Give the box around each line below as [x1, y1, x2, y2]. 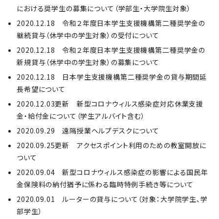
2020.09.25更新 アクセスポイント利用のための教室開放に [17, 140, 206, 150]
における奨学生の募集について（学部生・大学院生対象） [17, 3, 191, 13]
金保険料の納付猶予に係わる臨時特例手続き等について [17, 179, 194, 189]
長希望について [17, 84, 66, 94]
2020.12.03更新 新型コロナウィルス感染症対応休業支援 [17, 99, 204, 109]
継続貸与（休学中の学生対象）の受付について [17, 30, 159, 40]
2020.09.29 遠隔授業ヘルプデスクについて [17, 126, 159, 135]
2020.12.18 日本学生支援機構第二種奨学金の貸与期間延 [17, 72, 207, 82]
